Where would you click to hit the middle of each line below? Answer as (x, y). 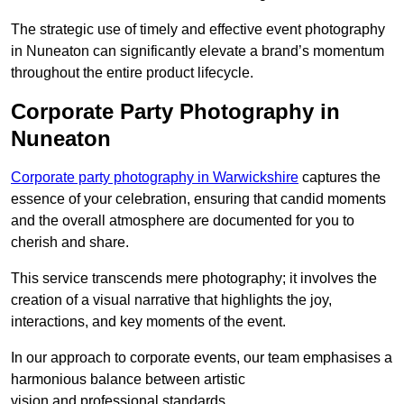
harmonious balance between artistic (128, 380)
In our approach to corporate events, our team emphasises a (202, 358)
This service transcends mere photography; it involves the (194, 279)
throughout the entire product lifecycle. (132, 73)
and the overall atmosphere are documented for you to (183, 221)
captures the (340, 178)
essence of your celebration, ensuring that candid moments (198, 199)
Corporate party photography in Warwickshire (155, 178)
